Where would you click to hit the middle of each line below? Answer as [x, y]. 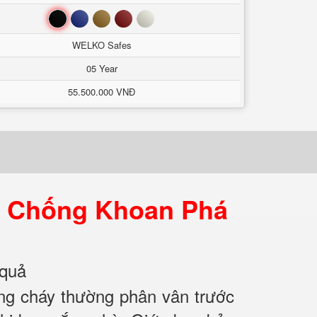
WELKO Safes [102, 45]
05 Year [102, 68]
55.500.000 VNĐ [102, 92]
